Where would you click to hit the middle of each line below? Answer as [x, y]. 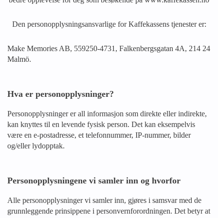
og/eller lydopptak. [36, 146]
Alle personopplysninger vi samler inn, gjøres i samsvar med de [104, 200]
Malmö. [19, 59]
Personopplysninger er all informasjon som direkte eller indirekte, [107, 114]
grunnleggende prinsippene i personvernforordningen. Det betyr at [109, 211]
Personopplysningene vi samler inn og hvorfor [94, 181]
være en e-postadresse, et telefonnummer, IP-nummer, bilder [99, 135]
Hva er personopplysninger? [61, 94]
